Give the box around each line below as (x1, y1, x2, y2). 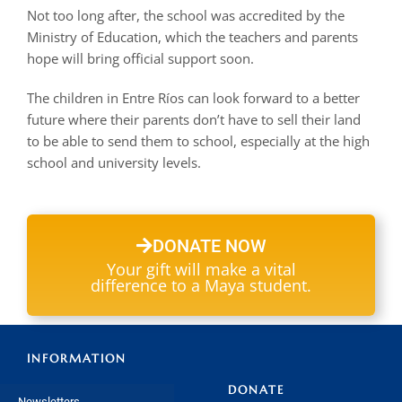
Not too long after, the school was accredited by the (27, 6, 345, 25)
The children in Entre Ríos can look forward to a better (27, 89, 360, 108)
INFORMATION (27, 351, 127, 366)
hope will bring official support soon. (27, 49, 254, 68)
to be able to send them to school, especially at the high (27, 132, 370, 151)
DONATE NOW (152, 234, 267, 257)
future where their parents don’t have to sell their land (27, 110, 361, 129)
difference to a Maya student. (91, 274, 311, 296)
